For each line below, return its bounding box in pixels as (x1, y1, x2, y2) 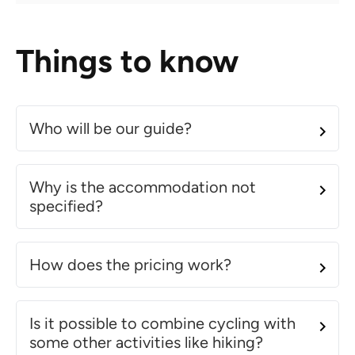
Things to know (16, 41, 239, 80)
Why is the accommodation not (29, 177, 256, 197)
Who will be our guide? (29, 118, 192, 138)
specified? (29, 196, 103, 216)
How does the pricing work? (29, 254, 231, 274)
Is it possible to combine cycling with (29, 313, 296, 333)
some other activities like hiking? (29, 332, 263, 352)
